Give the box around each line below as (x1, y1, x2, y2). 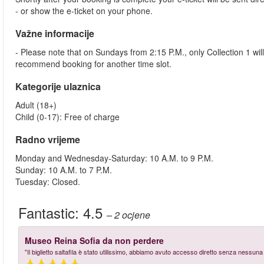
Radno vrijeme (15, 133, 80, 146)
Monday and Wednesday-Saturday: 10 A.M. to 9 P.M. (15, 152, 213, 164)
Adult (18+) (15, 99, 57, 111)
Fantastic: (18, 202, 83, 223)
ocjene (122, 208, 150, 222)
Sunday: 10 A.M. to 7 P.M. (15, 164, 112, 176)
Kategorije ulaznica (15, 80, 101, 93)
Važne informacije (15, 27, 94, 40)
